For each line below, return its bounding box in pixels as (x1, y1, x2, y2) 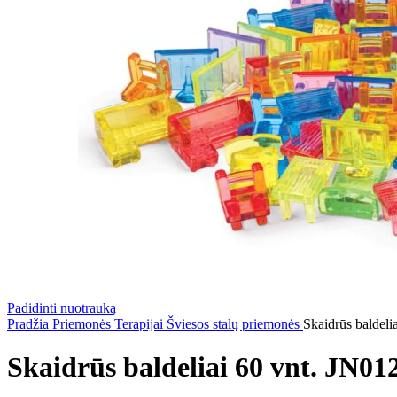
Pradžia (7, 315, 52, 331)
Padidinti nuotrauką (7, 300, 116, 315)
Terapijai (114, 315, 167, 331)
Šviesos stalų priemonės (167, 315, 303, 331)
